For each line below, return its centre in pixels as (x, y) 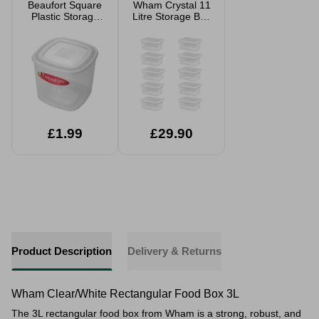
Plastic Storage (65, 16)
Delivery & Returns (174, 251)
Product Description (62, 251)
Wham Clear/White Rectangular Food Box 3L (125, 294)
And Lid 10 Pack (172, 28)
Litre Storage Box (172, 16)
